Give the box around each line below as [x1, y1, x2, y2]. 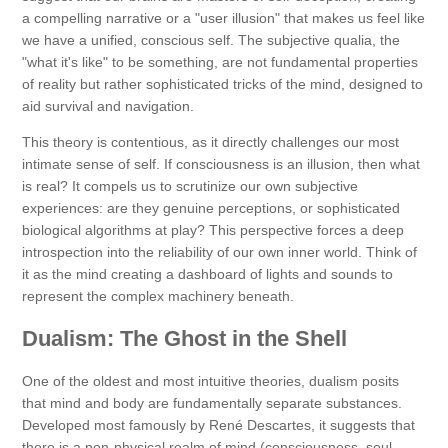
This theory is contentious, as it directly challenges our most [22, 134, 399, 151]
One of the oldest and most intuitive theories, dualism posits [22, 373, 399, 390]
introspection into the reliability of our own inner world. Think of [22, 244, 417, 261]
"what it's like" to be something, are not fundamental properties [22, 54, 418, 71]
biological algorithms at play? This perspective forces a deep [22, 222, 404, 239]
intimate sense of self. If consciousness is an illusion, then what [22, 156, 420, 173]
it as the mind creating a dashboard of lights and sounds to [22, 266, 393, 283]
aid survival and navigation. [22, 98, 194, 115]
